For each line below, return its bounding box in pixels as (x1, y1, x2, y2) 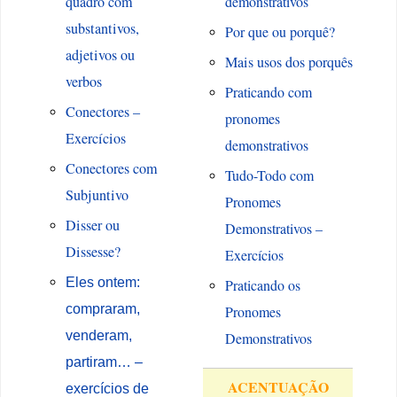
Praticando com (224, 82, 312, 102)
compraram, (65, 300, 140, 317)
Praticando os (224, 276, 300, 295)
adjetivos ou (65, 45, 135, 66)
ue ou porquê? (254, 22, 335, 42)
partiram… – (65, 354, 143, 370)
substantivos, (65, 19, 139, 39)
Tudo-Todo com (224, 166, 314, 185)
